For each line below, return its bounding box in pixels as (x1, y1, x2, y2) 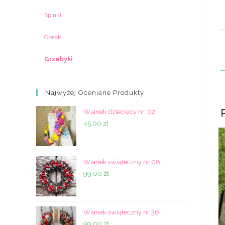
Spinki (44, 12, 61, 19)
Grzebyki (44, 56, 72, 63)
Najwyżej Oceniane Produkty (45, 89, 144, 96)
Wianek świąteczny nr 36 (83, 208, 159, 216)
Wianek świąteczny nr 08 (83, 158, 160, 166)
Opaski (44, 34, 63, 41)
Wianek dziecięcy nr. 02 (83, 108, 155, 116)
